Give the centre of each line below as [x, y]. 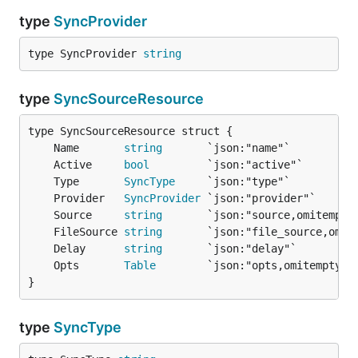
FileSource [89, 232]
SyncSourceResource [129, 99]
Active [89, 165]
